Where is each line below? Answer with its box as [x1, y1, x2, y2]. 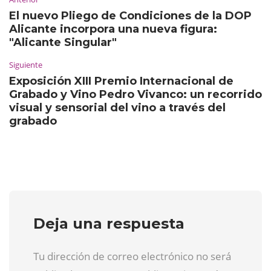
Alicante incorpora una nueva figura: [9, 22, 217, 36]
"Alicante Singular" [9, 35, 117, 49]
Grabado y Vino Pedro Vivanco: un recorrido [9, 87, 262, 101]
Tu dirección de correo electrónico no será [33, 249, 231, 263]
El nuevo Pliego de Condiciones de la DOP [9, 8, 252, 22]
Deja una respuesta [33, 214, 184, 232]
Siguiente [9, 59, 42, 70]
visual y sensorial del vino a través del [9, 100, 226, 114]
